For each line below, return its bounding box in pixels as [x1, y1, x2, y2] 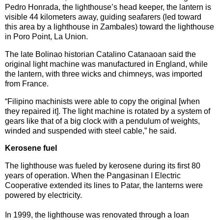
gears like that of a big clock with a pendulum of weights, [5, 116, 200, 125]
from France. [5, 79, 49, 88]
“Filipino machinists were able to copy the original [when [5, 97, 200, 106]
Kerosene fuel [5, 144, 57, 153]
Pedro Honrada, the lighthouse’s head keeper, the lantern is [5, 2, 211, 11]
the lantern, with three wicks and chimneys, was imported [5, 69, 202, 78]
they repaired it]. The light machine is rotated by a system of [5, 107, 210, 115]
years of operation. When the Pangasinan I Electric [5, 171, 181, 180]
